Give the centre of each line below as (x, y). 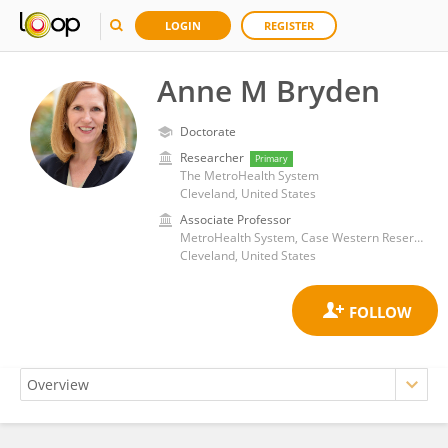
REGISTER (289, 25)
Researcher (212, 157)
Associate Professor (235, 219)
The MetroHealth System (249, 175)
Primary (271, 158)
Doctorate (208, 131)
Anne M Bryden (268, 90)
